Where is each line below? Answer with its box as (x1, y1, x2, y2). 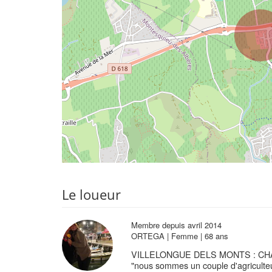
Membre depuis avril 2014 (131, 219, 222, 231)
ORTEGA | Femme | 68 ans (131, 230, 228, 242)
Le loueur (62, 185, 121, 203)
